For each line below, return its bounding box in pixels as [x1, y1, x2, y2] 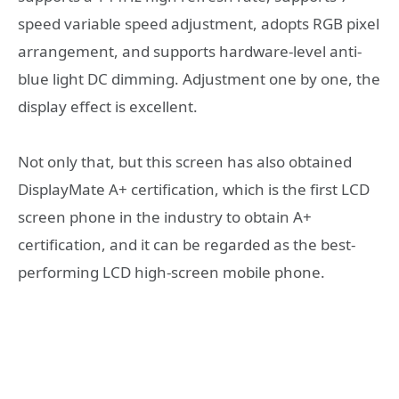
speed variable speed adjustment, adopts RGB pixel [18, 12, 379, 34]
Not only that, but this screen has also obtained [18, 151, 352, 173]
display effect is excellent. [18, 95, 198, 117]
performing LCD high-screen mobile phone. [18, 262, 325, 283]
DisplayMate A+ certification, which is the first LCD [18, 179, 370, 200]
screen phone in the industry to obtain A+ [18, 207, 312, 228]
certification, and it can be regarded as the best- [18, 234, 355, 256]
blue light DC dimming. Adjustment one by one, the [18, 68, 380, 89]
